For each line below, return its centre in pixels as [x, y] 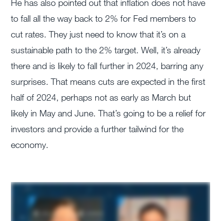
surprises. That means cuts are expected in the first [108, 82]
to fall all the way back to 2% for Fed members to [104, 18]
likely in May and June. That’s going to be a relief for [109, 113]
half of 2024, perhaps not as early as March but [101, 97]
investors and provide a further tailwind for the [97, 129]
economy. [30, 145]
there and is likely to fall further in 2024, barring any [107, 66]
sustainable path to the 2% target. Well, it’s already [106, 50]
